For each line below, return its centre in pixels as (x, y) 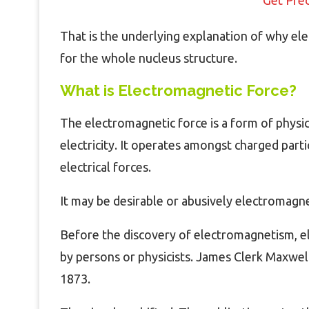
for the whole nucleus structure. (149, 58)
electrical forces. (106, 167)
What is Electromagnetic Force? (178, 90)
